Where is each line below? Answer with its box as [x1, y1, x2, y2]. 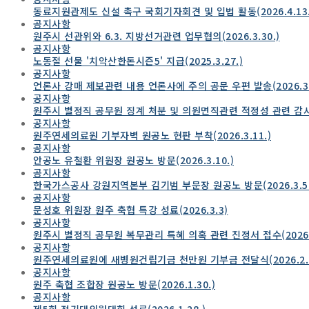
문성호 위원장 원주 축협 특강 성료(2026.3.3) [33, 202, 228, 217]
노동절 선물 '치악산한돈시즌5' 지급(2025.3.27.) [33, 53, 243, 68]
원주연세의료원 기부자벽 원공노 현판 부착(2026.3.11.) [33, 128, 271, 142]
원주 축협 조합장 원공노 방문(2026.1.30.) [33, 277, 215, 291]
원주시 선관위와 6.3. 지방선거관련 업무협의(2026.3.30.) [33, 28, 280, 43]
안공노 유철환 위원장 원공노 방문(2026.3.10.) [33, 152, 234, 167]
